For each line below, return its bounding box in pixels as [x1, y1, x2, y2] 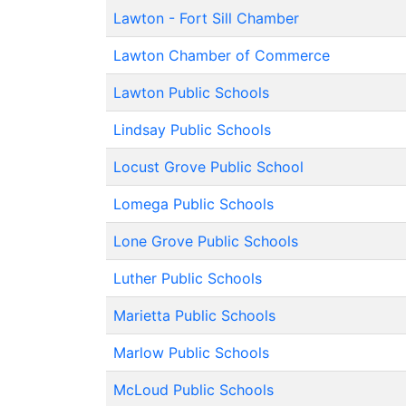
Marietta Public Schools [113, 306, 275, 324]
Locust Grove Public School [113, 158, 304, 176]
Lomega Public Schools [113, 195, 274, 213]
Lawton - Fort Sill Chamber [113, 9, 299, 27]
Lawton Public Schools [113, 83, 269, 101]
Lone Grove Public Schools [113, 232, 298, 250]
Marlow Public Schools [113, 343, 269, 362]
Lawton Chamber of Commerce [113, 46, 330, 64]
